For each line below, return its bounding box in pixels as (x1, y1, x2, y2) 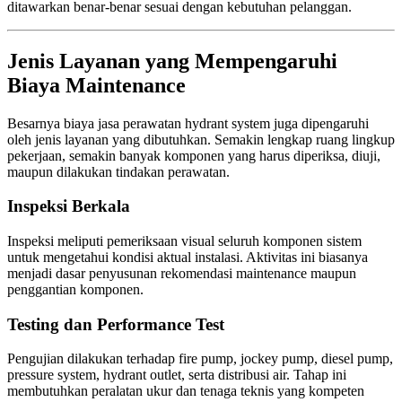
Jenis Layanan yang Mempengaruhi (7, 48, 337, 73)
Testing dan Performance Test (7, 314, 224, 334)
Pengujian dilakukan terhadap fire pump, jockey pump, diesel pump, (7, 351, 393, 367)
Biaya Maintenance (7, 73, 186, 97)
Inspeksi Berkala (7, 197, 130, 216)
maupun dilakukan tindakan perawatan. (7, 163, 230, 179)
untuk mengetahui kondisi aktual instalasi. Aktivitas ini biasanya (7, 249, 368, 265)
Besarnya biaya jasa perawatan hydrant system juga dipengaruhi (7, 115, 369, 131)
